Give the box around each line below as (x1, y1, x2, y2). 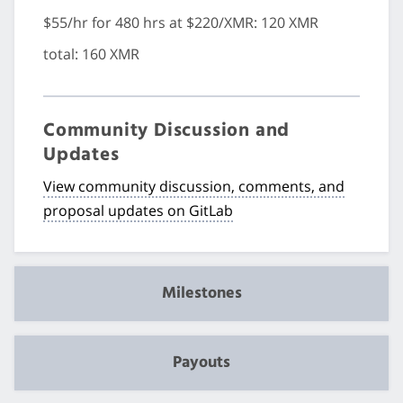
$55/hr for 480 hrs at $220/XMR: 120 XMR (43, 13, 318, 33)
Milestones (161, 280, 242, 307)
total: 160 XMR (43, 44, 139, 65)
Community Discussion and (43, 115, 291, 146)
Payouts (173, 349, 230, 376)
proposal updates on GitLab (43, 200, 233, 220)
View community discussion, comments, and (43, 175, 345, 196)
